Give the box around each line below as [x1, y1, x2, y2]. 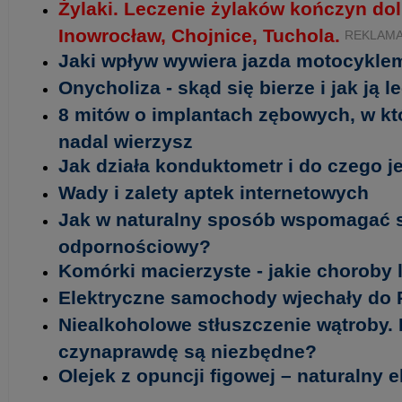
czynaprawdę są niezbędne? [58, 341, 317, 359]
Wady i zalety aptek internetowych [58, 182, 369, 203]
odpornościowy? [58, 236, 211, 254]
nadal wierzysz [58, 131, 193, 149]
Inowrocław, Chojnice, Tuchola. [58, 25, 340, 43]
